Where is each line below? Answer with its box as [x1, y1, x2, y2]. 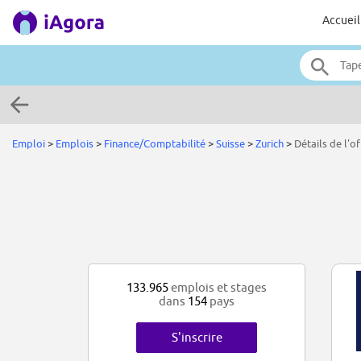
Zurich [255, 137, 284, 150]
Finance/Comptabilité [104, 137, 205, 150]
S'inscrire [171, 330, 222, 345]
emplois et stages [168, 280, 267, 295]
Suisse [216, 137, 245, 150]
